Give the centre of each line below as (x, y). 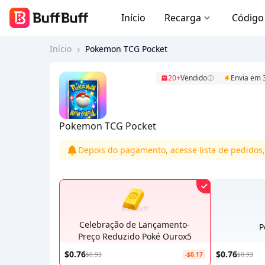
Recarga (183, 18)
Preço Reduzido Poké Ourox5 (135, 236)
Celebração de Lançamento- (135, 224)
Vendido (194, 78)
